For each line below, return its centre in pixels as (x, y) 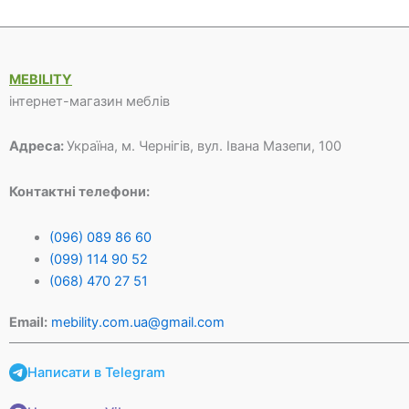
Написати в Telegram (96, 373)
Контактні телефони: (79, 192)
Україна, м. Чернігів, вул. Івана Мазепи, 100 (204, 147)
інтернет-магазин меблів (89, 101)
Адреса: (38, 147)
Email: (28, 323)
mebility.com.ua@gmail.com (138, 323)
